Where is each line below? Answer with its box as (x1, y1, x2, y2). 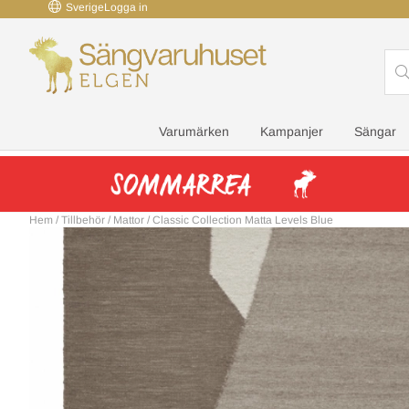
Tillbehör (61, 213, 105, 226)
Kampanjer (260, 123, 323, 139)
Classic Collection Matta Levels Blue (152, 213, 333, 226)
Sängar (354, 123, 396, 139)
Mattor (113, 213, 144, 226)
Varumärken (159, 123, 229, 139)
